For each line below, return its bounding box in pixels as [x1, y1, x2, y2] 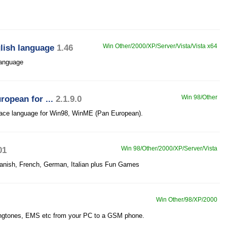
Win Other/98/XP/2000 [156, 196, 217, 203]
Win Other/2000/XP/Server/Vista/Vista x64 [103, 43, 217, 50]
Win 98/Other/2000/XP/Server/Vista [121, 145, 217, 152]
